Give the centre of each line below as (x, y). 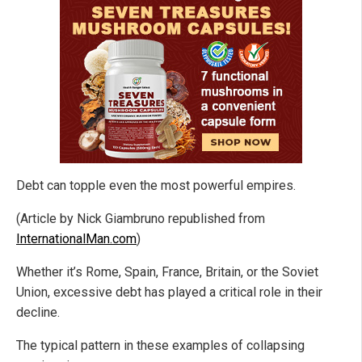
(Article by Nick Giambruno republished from (141, 219)
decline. (38, 313)
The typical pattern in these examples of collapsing (160, 346)
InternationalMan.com (76, 239)
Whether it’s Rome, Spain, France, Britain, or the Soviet (167, 272)
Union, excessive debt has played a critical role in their (169, 293)
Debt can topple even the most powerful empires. (156, 186)
